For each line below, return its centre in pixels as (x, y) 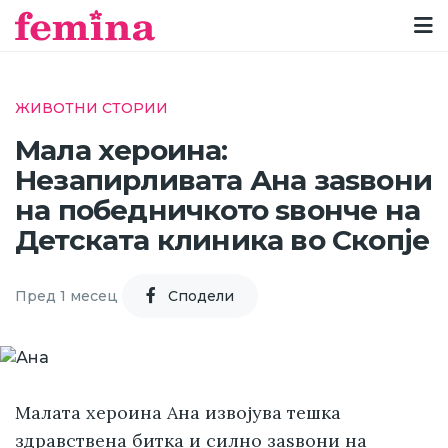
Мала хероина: (121, 150)
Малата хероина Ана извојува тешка (178, 413)
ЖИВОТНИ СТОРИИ (91, 108)
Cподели (201, 295)
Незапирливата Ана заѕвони (223, 180)
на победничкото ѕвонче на (218, 210)
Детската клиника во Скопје (222, 240)
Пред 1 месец (66, 295)
